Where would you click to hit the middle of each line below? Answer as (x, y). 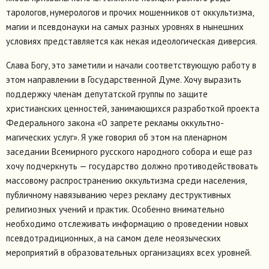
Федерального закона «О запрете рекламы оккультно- (115, 123)
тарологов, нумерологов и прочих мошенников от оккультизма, (130, 13)
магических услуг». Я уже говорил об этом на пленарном (116, 138)
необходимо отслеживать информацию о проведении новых (127, 224)
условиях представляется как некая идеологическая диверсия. (131, 41)
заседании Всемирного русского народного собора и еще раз (129, 152)
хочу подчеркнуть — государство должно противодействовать (132, 166)
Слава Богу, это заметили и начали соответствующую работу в (131, 65)
